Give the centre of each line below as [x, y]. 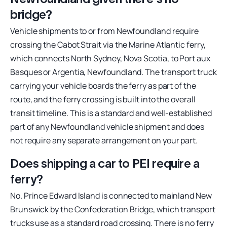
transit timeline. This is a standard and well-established [111, 113]
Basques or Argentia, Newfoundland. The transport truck [113, 72]
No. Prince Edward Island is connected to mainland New [111, 195]
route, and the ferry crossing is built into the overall [103, 99]
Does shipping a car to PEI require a [105, 163]
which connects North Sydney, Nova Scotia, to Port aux [110, 58]
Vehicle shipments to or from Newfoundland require [105, 31]
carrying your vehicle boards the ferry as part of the [103, 85]
